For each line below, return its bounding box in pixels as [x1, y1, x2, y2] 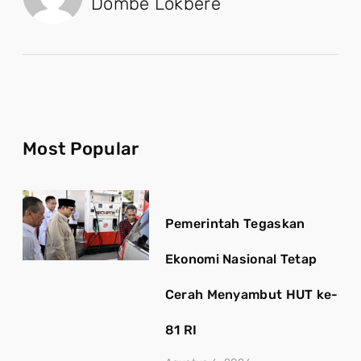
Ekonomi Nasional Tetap [164, 251, 317, 267]
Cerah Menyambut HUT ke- [164, 287, 338, 302]
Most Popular [23, 138, 139, 160]
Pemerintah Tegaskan [164, 216, 305, 231]
